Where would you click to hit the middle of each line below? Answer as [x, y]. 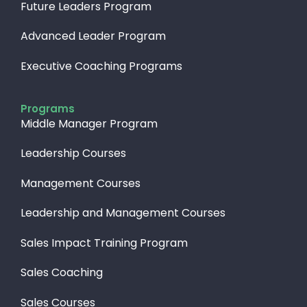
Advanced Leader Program [93, 36]
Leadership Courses [73, 153]
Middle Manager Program [89, 123]
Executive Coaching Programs [101, 66]
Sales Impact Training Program [104, 243]
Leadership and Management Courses [123, 213]
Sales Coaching [62, 273]
